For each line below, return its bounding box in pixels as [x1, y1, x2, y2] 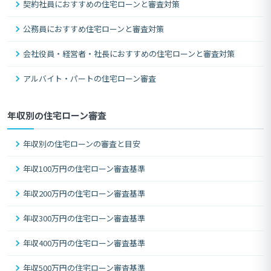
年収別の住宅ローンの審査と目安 [23, 137, 140, 149]
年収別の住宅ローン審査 [7, 108, 106, 122]
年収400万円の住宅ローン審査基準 [23, 237, 145, 249]
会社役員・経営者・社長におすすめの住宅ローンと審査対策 [23, 47, 235, 59]
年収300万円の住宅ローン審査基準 [23, 212, 145, 224]
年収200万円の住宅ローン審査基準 [23, 187, 145, 199]
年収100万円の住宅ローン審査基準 [23, 162, 145, 174]
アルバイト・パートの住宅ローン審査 [23, 72, 156, 84]
